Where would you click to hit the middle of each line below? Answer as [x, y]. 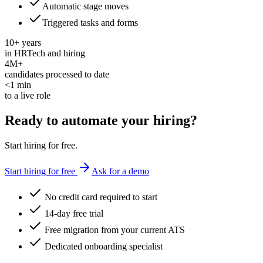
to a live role [28, 96]
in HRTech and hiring [45, 53]
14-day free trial [74, 214]
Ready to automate [61, 121]
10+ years [23, 43]
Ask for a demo [120, 171]
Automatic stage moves [85, 6]
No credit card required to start [101, 197]
